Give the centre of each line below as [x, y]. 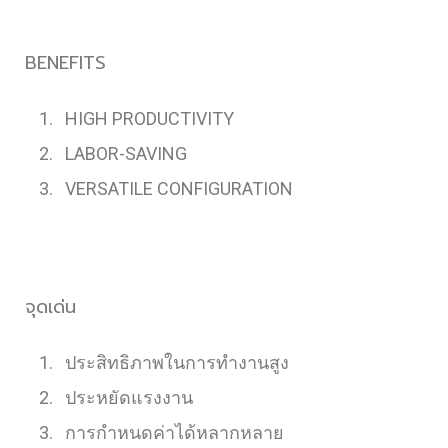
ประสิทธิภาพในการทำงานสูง [177, 362]
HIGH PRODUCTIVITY [149, 118]
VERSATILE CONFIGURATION [181, 188]
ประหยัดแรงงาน [129, 397]
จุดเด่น [50, 306]
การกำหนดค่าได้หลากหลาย [174, 432]
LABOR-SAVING [126, 153]
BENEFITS [65, 62]
